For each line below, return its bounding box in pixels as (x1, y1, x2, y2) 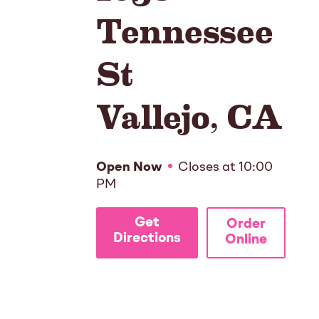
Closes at (178, 161, 236, 174)
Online (225, 234, 267, 248)
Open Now (96, 161, 162, 174)
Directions (113, 232, 181, 246)
